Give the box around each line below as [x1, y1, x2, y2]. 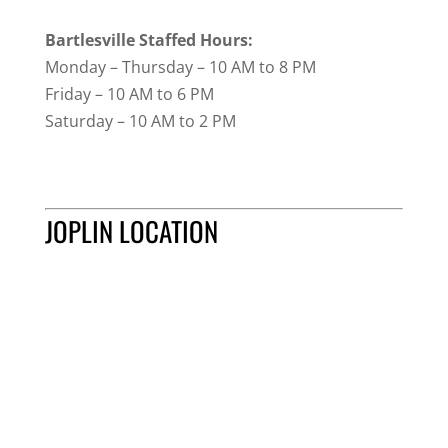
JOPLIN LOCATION [44, 210, 218, 251]
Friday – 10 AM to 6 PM [44, 82, 214, 105]
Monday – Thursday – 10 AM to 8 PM [44, 55, 316, 78]
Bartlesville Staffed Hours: [44, 28, 253, 51]
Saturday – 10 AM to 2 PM [44, 109, 236, 132]
